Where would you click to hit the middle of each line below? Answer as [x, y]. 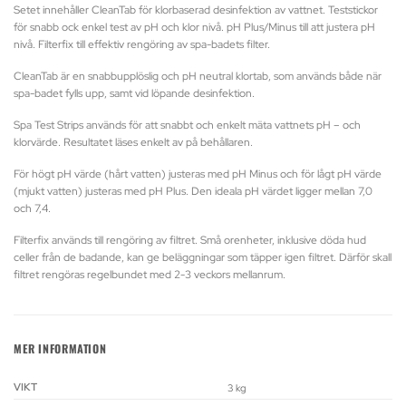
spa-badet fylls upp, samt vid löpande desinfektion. [134, 93]
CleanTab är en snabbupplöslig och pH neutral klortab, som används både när [198, 76]
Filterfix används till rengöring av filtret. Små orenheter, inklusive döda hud [190, 240]
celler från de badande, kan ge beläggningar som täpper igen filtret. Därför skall [203, 257]
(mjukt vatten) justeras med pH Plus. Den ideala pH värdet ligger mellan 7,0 [193, 191]
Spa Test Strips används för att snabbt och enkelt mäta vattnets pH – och [187, 125]
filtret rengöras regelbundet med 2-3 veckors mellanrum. [150, 275]
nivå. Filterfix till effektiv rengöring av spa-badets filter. [142, 44]
